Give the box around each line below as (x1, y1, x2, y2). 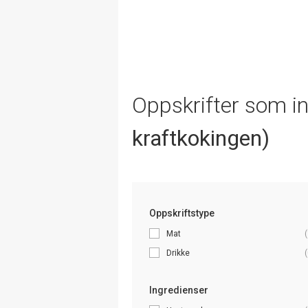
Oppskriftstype (149, 207, 214, 219)
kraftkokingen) (132, 124, 269, 151)
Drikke (166, 247, 190, 258)
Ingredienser (149, 284, 208, 296)
